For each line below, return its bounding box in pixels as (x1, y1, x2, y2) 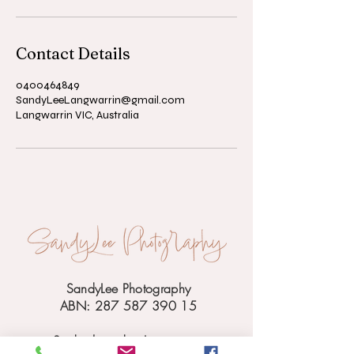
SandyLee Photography (66, 280, 191, 297)
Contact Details (16, 43, 130, 63)
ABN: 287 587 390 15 (59, 297, 198, 314)
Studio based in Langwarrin (53, 332, 204, 349)
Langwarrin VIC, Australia (16, 108, 139, 122)
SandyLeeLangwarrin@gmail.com (16, 93, 185, 107)
